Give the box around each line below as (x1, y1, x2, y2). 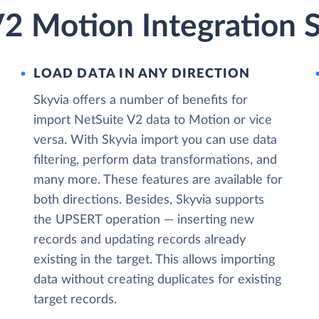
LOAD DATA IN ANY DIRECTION (33, 68, 251, 80)
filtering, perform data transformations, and (33, 154, 278, 167)
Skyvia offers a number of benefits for (33, 94, 249, 107)
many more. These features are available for (33, 174, 283, 187)
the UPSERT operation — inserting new (33, 214, 255, 226)
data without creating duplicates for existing (33, 273, 282, 286)
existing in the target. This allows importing (33, 253, 276, 266)
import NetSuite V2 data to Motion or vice (33, 114, 273, 127)
